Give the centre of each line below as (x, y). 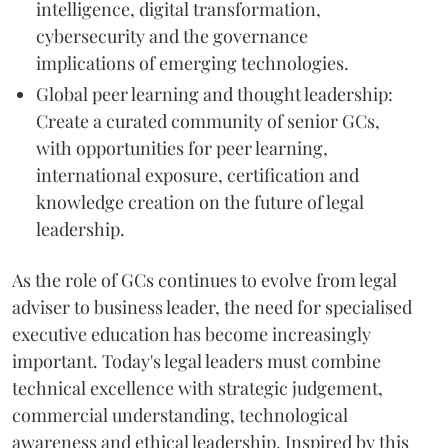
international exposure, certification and (197, 175)
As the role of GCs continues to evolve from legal (204, 280)
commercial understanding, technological (180, 415)
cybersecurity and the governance (172, 36)
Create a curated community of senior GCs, (208, 121)
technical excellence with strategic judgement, (197, 388)
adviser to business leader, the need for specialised (212, 307)
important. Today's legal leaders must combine (196, 361)
